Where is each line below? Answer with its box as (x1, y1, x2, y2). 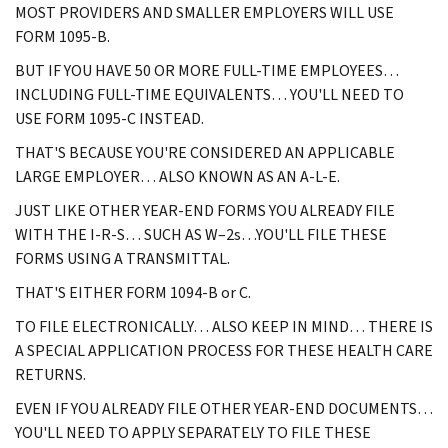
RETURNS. (15, 363, 86, 385)
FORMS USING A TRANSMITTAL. (15, 247, 230, 269)
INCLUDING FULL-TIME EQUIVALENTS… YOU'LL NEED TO (15, 83, 404, 105)
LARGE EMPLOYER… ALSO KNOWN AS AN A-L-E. (15, 165, 340, 187)
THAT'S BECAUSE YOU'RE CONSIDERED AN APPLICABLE (15, 141, 395, 163)
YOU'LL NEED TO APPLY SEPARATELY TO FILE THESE (15, 421, 371, 443)
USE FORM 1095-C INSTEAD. (15, 107, 204, 129)
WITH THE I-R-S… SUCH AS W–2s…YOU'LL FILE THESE (15, 223, 387, 245)
